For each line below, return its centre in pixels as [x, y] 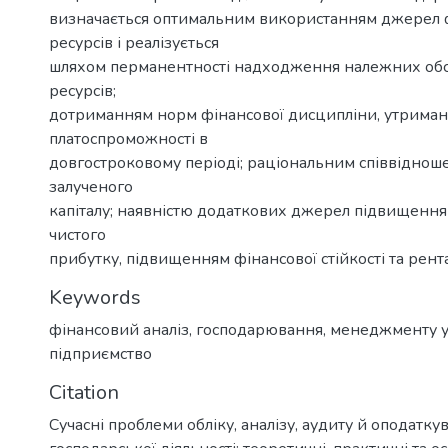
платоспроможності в [128, 138]
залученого [91, 186]
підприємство [100, 353]
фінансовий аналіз [119, 329]
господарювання [259, 329]
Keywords [95, 297]
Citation [84, 392]
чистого [77, 234]
